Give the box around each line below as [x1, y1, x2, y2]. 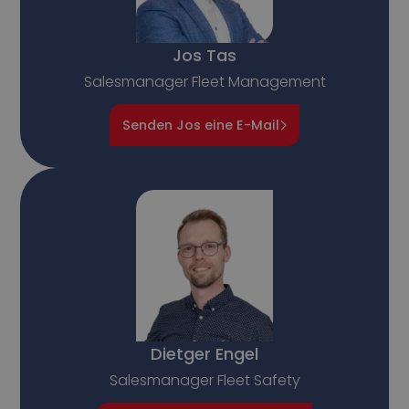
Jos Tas [173, 43, 236, 67]
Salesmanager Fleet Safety [109, 370, 300, 392]
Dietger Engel [151, 342, 258, 366]
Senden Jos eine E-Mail [122, 115, 279, 134]
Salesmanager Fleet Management [83, 70, 326, 92]
